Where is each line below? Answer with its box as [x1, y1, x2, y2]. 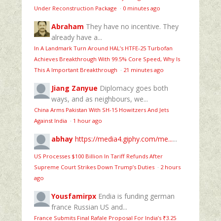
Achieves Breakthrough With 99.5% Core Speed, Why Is [34, 55, 180, 63]
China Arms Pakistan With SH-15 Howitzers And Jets [34, 106, 169, 113]
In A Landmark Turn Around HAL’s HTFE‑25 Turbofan [34, 44, 173, 52]
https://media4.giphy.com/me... [75, 134, 173, 144]
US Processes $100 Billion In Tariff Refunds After [34, 152, 163, 160]
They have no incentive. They [86, 21, 179, 31]
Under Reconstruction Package [34, 4, 118, 12]
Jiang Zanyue [51, 83, 98, 93]
